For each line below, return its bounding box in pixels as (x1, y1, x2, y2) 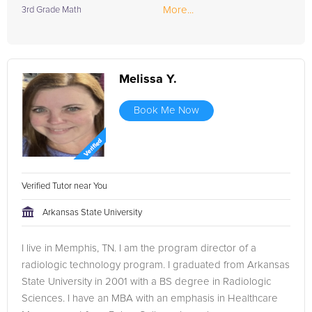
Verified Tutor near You (22, 182, 109, 191)
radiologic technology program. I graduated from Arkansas (22, 260, 290, 270)
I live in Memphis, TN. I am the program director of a (22, 243, 256, 253)
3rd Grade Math (22, 6, 81, 15)
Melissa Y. (119, 73, 177, 86)
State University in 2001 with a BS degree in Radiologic (22, 276, 271, 287)
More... (163, 5, 194, 15)
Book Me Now (134, 105, 199, 116)
